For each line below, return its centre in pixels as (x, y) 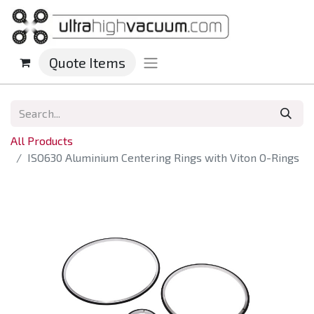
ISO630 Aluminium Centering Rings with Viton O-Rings (163, 158)
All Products (42, 141)
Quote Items (87, 63)
